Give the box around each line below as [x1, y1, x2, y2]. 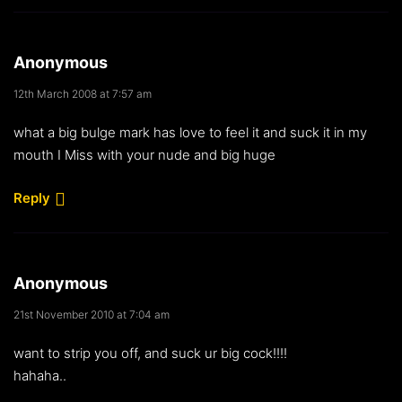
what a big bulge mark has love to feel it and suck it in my [13, 123, 367, 141]
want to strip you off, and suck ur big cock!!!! [13, 344, 287, 362]
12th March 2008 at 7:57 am [13, 86, 152, 100]
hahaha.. [13, 366, 66, 384]
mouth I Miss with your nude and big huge [13, 145, 275, 163]
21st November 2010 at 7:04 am [13, 307, 170, 321]
